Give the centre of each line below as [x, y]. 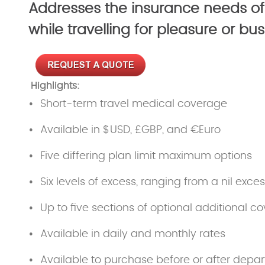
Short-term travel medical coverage [134, 104]
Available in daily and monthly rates [133, 234]
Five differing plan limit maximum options [146, 156]
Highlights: [55, 85]
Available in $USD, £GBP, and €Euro [130, 130]
